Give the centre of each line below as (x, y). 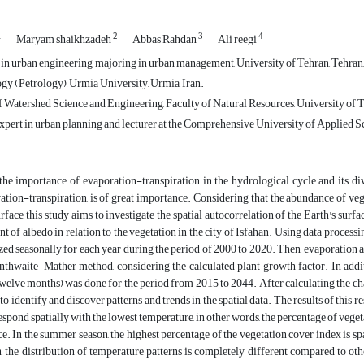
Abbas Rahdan (165, 40)
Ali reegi (238, 40)
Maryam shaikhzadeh (65, 40)
